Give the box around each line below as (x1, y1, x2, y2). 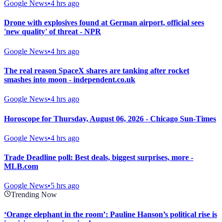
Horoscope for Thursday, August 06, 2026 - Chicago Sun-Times (4, 114, 216, 123)
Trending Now (11, 190, 57, 199)
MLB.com (4, 162, 38, 171)
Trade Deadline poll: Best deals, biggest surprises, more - (4, 153, 193, 162)
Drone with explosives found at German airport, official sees (4, 18, 204, 27)
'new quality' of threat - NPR (4, 27, 101, 36)
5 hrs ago (51, 181, 79, 190)
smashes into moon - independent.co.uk (4, 75, 135, 84)
